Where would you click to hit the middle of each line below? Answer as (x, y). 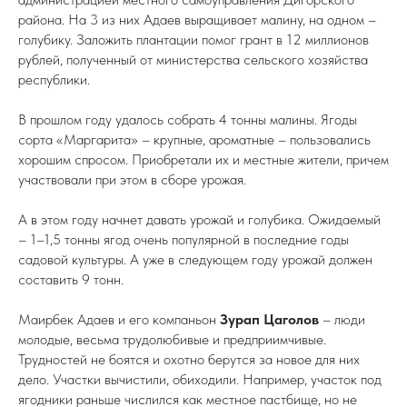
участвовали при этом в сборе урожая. (132, 179)
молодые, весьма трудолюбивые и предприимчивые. (172, 339)
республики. (54, 79)
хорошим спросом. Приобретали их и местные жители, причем (203, 159)
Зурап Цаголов (269, 319)
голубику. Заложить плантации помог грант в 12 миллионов (194, 40)
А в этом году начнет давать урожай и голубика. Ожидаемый (199, 219)
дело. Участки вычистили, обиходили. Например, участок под (200, 379)
